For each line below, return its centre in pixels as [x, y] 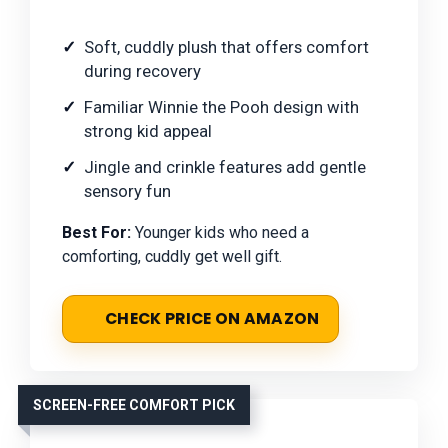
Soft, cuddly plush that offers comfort [226, 46]
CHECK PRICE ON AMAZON [212, 318]
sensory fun [127, 190]
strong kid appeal [148, 130]
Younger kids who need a [220, 232]
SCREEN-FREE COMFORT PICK [134, 404]
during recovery [142, 70]
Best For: [96, 232]
